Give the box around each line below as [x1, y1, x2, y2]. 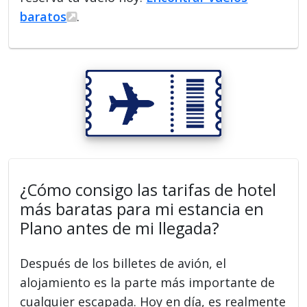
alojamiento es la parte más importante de [20, 273, 275, 291]
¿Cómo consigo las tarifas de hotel [20, 178, 277, 201]
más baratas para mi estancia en [20, 197, 265, 220]
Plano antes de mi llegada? [20, 217, 220, 239]
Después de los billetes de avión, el [20, 254, 227, 271]
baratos [20, 8, 67, 25]
